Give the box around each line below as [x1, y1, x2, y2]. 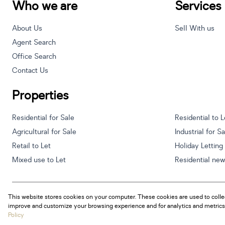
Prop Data [67, 196, 93, 205]
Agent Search [12, 38, 56, 48]
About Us [12, 24, 42, 34]
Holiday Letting [175, 141, 223, 151]
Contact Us [12, 66, 48, 76]
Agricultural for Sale [12, 127, 76, 137]
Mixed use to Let [12, 155, 66, 165]
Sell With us [175, 24, 214, 34]
